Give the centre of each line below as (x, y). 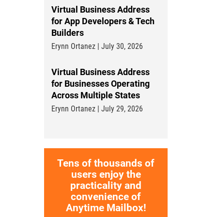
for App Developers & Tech (103, 21)
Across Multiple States (96, 95)
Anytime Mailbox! (106, 208)
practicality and (106, 186)
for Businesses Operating (101, 84)
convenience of (106, 197)
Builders (68, 33)
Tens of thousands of (106, 163)
